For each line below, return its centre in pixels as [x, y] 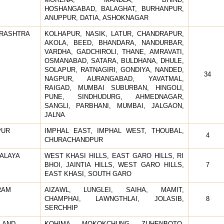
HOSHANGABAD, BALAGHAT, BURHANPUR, [114, 8]
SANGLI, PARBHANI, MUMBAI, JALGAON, [114, 105]
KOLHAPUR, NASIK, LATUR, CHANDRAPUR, [114, 33]
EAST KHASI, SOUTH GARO [88, 173]
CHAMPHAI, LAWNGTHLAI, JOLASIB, [114, 198]
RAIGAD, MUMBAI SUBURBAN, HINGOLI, [114, 87]
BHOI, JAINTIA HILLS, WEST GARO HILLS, [114, 164]
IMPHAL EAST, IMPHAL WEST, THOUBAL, [114, 130]
